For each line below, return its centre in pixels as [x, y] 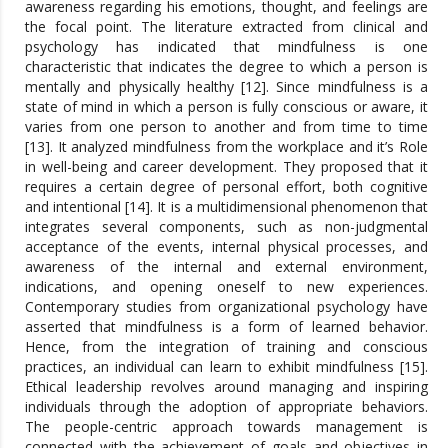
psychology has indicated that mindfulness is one [226, 46]
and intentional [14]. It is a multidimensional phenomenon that [226, 206]
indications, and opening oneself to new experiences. [226, 286]
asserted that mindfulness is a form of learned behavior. [226, 326]
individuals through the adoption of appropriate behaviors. [226, 406]
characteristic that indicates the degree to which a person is [226, 66]
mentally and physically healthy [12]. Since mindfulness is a [226, 86]
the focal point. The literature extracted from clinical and [226, 26]
